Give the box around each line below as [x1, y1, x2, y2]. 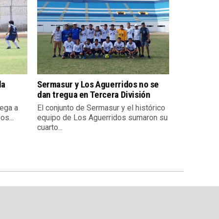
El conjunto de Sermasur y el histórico [37, 103, 165, 113]
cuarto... [37, 123, 63, 132]
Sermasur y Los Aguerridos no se [37, 79, 159, 90]
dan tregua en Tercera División [37, 89, 151, 101]
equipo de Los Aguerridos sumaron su [37, 113, 168, 123]
